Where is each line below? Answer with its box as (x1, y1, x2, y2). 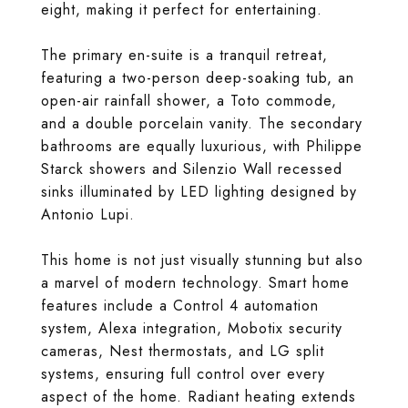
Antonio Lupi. (41, 204, 135, 225)
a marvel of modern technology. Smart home (41, 272, 350, 293)
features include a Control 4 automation (41, 295, 319, 316)
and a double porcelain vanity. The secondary (41, 113, 362, 134)
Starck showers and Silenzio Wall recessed (41, 158, 342, 179)
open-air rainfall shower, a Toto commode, (41, 90, 337, 111)
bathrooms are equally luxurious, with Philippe (41, 136, 362, 157)
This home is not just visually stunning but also (41, 250, 363, 270)
